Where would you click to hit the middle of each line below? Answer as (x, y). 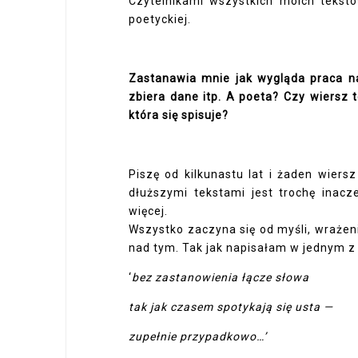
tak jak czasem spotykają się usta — (231, 307)
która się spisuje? (179, 115)
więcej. (148, 211)
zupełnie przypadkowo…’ (198, 336)
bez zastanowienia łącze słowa (221, 277)
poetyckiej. (160, 19)
